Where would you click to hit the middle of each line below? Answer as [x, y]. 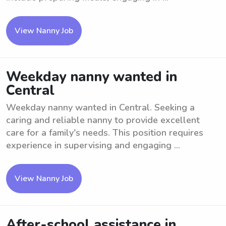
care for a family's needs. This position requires [105, 133]
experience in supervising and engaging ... [93, 145]
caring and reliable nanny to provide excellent [103, 120]
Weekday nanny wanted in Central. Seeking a [100, 107]
